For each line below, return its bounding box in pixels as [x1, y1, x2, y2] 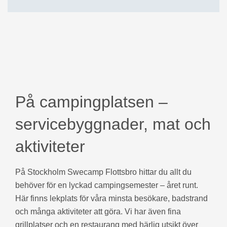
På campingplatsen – [15, 92, 168, 111]
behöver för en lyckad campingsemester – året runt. [15, 180, 198, 190]
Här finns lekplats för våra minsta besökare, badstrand [15, 194, 208, 203]
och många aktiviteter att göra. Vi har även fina [15, 207, 181, 216]
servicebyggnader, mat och [15, 115, 211, 133]
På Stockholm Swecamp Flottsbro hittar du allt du [15, 167, 192, 176]
